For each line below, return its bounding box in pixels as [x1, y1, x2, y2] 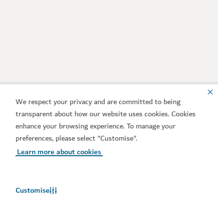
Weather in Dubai [12, 196, 94, 215]
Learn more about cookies [17, 145, 102, 158]
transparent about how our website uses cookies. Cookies [16, 107, 196, 120]
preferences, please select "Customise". [16, 131, 137, 145]
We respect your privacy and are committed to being [16, 95, 181, 108]
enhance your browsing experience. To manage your [16, 119, 176, 132]
